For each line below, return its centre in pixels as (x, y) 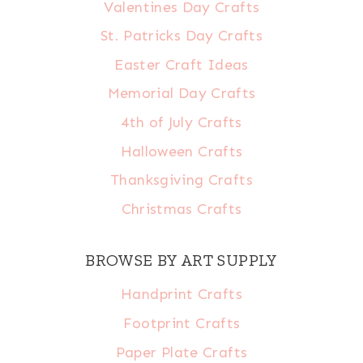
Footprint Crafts (181, 324)
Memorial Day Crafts (181, 94)
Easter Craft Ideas (181, 64)
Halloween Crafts (181, 151)
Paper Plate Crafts (181, 352)
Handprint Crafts (181, 295)
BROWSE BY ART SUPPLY (181, 260)
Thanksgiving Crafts (181, 180)
